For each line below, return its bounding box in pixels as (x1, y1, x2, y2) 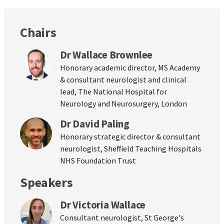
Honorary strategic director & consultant (60, 131, 200, 142)
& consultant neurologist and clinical (60, 74, 186, 85)
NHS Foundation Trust (60, 155, 136, 166)
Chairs (20, 24, 56, 41)
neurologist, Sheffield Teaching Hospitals (60, 143, 201, 154)
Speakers (20, 174, 73, 191)
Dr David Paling (60, 117, 129, 131)
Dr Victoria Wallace (60, 198, 146, 212)
